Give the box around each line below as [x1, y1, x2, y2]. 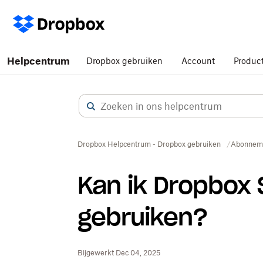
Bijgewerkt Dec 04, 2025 [77, 248, 160, 257]
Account [181, 56, 215, 66]
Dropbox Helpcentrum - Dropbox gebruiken [77, 140, 221, 149]
